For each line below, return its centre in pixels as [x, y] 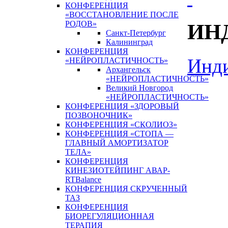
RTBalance [83, 179]
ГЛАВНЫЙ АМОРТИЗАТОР [117, 143]
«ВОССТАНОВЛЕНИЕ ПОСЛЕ [122, 15]
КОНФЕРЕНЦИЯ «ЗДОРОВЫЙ [122, 106]
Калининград [129, 42]
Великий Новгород [139, 88]
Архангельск [128, 69]
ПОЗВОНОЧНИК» [99, 115]
